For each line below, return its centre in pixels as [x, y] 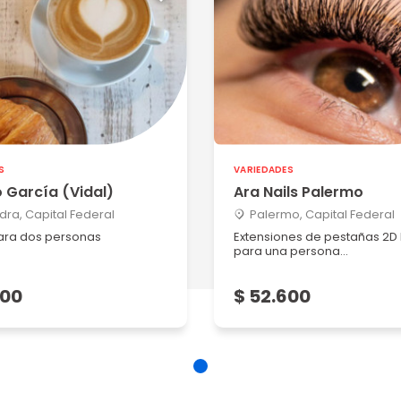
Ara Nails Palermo [299, 192]
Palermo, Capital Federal [322, 214]
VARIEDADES [264, 170]
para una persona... [291, 251]
